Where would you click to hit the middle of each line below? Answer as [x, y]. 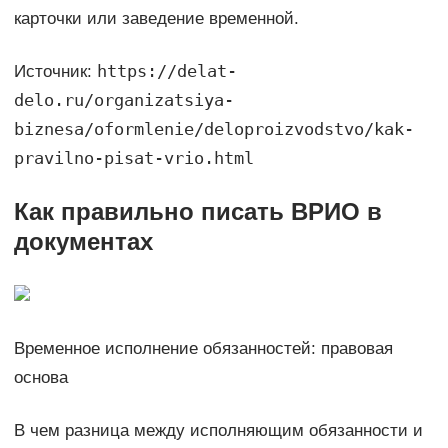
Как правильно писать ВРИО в [197, 212]
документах [83, 242]
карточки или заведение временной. [156, 19]
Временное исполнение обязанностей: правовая [203, 349]
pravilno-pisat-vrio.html [133, 158]
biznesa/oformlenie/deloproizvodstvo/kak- [213, 129]
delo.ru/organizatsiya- [123, 100]
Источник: [55, 72]
